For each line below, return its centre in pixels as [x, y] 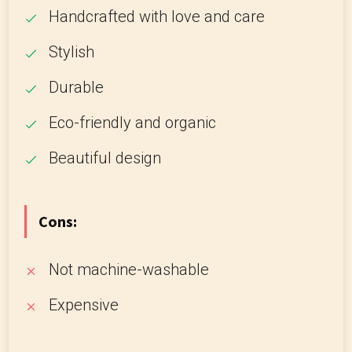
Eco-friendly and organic [132, 123]
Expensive [84, 305]
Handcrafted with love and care [157, 16]
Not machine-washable [129, 269]
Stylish [71, 52]
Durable [76, 87]
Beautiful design [105, 158]
